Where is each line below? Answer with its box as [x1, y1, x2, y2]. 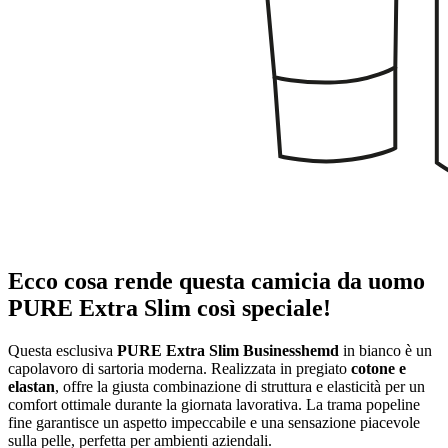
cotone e [351, 359, 406, 377]
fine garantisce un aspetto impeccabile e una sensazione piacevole [8, 413, 420, 431]
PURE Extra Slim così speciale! [8, 295, 331, 322]
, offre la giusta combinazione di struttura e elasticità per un [55, 377, 425, 395]
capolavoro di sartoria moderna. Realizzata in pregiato [8, 359, 351, 377]
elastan [8, 377, 55, 395]
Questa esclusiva [8, 341, 117, 359]
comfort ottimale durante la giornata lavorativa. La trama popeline [8, 395, 420, 413]
